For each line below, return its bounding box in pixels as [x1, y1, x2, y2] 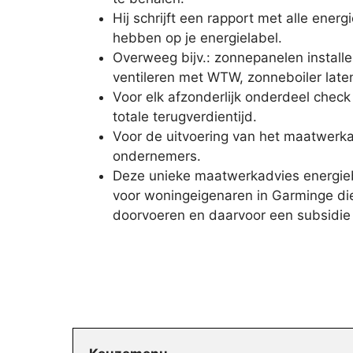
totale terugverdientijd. [113, 108, 257, 124]
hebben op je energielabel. [113, 29, 282, 46]
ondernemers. [113, 147, 201, 164]
